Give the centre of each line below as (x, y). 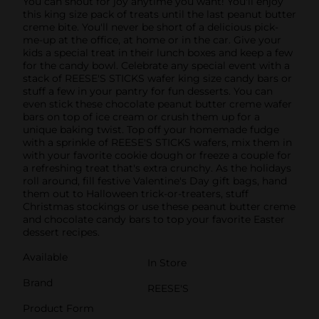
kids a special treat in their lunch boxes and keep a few (158, 52)
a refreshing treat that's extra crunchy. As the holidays (157, 168)
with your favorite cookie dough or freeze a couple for (157, 155)
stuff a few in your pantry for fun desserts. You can (148, 91)
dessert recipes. (61, 232)
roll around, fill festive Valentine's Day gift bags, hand (155, 181)
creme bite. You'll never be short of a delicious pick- (151, 27)
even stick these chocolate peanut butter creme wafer (157, 104)
